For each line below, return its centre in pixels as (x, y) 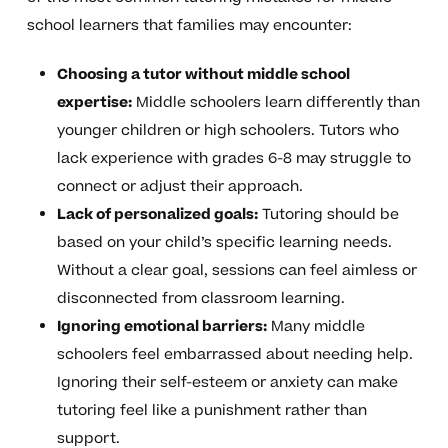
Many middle (315, 327)
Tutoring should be (328, 215)
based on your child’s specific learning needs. (224, 243)
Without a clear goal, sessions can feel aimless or (236, 271)
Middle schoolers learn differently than (275, 103)
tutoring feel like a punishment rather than (211, 411)
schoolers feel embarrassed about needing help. (234, 355)
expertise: (94, 103)
